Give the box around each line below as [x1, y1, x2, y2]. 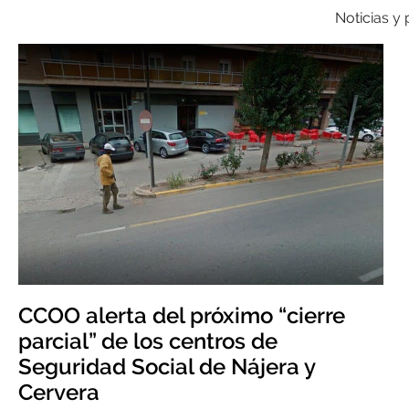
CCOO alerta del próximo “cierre [18, 302, 345, 329]
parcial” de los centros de [18, 328, 278, 354]
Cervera [18, 379, 100, 405]
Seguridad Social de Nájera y [18, 353, 315, 380]
